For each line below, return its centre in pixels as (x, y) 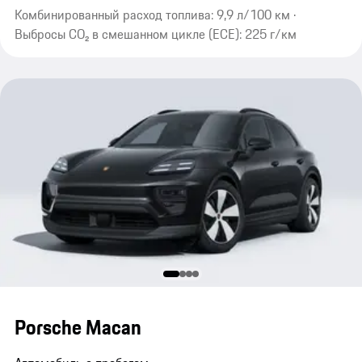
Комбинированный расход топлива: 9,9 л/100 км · (155, 14)
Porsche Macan (78, 327)
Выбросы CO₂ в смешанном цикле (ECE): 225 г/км (155, 34)
